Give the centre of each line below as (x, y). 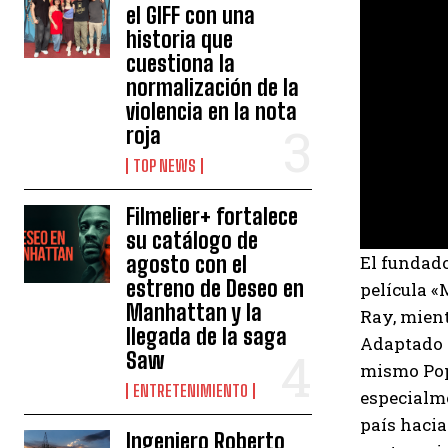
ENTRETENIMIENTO (191, 390)
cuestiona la (181, 63)
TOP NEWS (165, 165)
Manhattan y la (194, 312)
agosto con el (187, 264)
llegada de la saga (207, 336)
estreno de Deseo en (215, 288)
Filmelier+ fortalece (212, 216)
